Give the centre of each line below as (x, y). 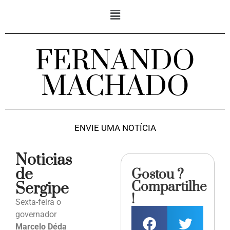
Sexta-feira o (38, 202)
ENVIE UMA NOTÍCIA (115, 128)
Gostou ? (158, 175)
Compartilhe (169, 187)
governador (36, 215)
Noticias (44, 160)
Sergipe (42, 189)
